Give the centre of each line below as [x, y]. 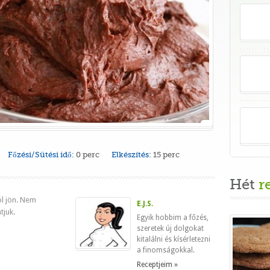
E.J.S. [145, 204]
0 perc [88, 155]
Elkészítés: [131, 155]
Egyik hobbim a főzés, [173, 218]
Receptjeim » [157, 265]
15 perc [166, 155]
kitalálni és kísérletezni [174, 239]
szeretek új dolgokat [170, 228]
